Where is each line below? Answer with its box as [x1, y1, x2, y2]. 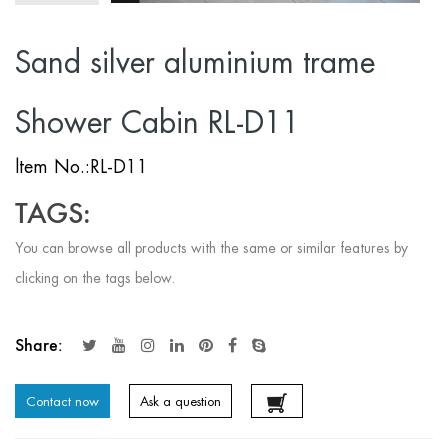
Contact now [26, 393, 99, 411]
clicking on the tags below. [15, 269, 175, 288]
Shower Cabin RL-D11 [15, 103, 300, 143]
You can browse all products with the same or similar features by [15, 239, 408, 258]
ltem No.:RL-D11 [15, 155, 148, 179]
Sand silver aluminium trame [15, 43, 375, 83]
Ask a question [140, 393, 221, 411]
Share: [15, 336, 63, 355]
